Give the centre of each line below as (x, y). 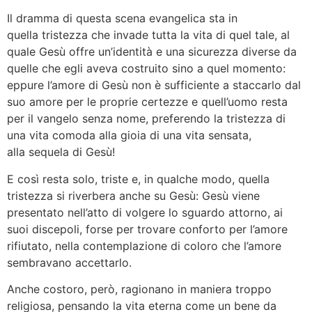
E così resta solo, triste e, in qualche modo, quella (138, 179)
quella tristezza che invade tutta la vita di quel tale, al (148, 35)
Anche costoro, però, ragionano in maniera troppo (139, 289)
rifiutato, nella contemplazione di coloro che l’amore (144, 245)
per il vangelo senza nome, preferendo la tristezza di (146, 119)
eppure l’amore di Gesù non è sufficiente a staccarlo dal (154, 85)
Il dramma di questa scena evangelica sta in (122, 18)
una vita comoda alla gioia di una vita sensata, (129, 135)
